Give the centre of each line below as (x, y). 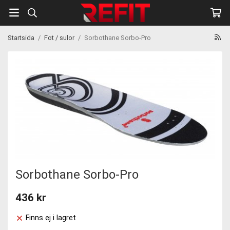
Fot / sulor (59, 38)
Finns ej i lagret (51, 218)
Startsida (21, 38)
